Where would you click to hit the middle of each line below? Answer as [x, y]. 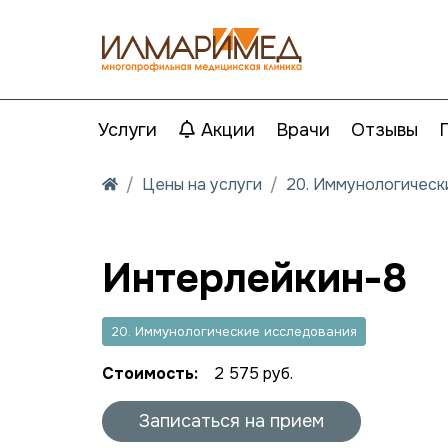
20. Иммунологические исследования [234, 331]
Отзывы [384, 130]
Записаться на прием [231, 421]
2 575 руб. [253, 373]
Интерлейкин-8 [254, 278]
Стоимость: [150, 373]
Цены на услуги [202, 184]
